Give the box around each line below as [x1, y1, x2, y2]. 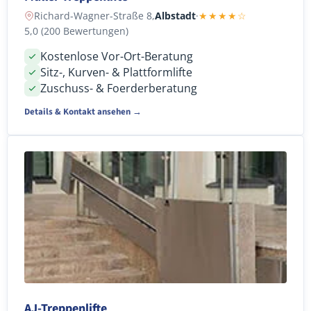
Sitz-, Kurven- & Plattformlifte [40, 64, 192, 80]
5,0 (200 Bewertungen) [24, 24, 128, 37]
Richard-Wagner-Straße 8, [34, 8, 155, 22]
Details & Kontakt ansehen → [24, 105, 142, 118]
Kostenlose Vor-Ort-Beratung [40, 48, 193, 64]
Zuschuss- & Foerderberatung [40, 80, 197, 96]
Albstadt [155, 8, 196, 22]
